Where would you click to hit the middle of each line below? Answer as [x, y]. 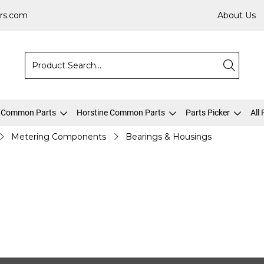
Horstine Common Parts [121, 113]
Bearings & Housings [169, 137]
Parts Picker [208, 113]
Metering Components [59, 137]
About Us [237, 15]
